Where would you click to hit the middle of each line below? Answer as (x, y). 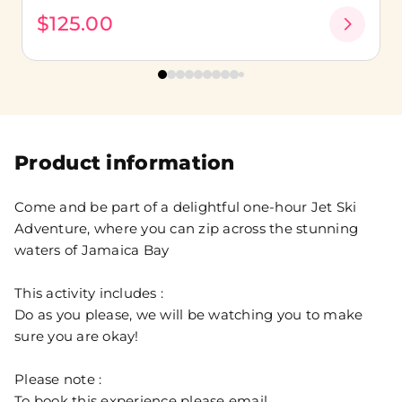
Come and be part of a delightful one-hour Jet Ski (186, 207)
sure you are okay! (77, 336)
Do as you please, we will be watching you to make (189, 315)
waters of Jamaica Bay (92, 250)
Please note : (58, 380)
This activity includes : (89, 293)
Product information (125, 163)
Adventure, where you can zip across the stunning (186, 229)
